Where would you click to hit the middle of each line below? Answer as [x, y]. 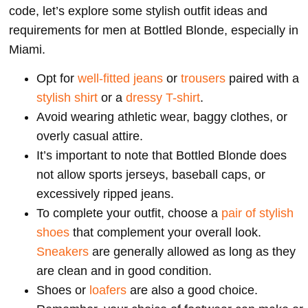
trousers [203, 79]
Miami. [27, 50]
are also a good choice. [192, 290]
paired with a [262, 79]
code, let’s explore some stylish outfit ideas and [138, 11]
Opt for [57, 79]
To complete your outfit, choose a [129, 213]
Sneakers [63, 252]
